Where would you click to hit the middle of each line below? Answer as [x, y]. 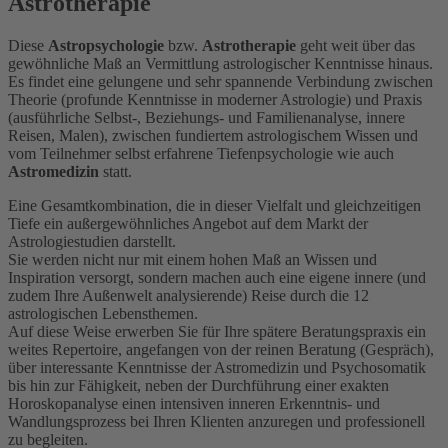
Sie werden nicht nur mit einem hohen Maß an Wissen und [192, 259]
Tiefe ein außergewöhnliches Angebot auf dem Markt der [188, 223]
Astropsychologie [106, 45]
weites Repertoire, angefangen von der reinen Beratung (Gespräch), [221, 349]
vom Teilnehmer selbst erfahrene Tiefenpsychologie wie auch [201, 153]
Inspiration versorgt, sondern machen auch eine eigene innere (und [217, 277]
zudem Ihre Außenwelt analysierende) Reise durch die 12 [188, 295]
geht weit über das [355, 45]
